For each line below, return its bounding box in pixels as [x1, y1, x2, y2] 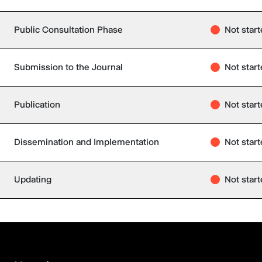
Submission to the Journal [14, 61, 123, 73]
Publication [14, 99, 60, 110]
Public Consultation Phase [14, 24, 123, 35]
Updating [14, 174, 51, 185]
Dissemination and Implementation [14, 136, 159, 147]
